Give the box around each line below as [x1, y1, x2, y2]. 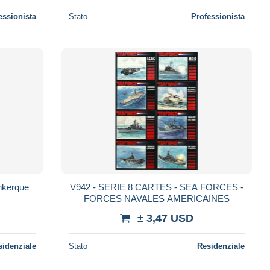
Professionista [190, 11, 245, 21]
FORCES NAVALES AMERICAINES [83, 193, 230, 204]
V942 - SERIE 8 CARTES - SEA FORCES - [69, 181, 243, 192]
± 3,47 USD [137, 212, 193, 224]
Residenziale [196, 241, 245, 251]
